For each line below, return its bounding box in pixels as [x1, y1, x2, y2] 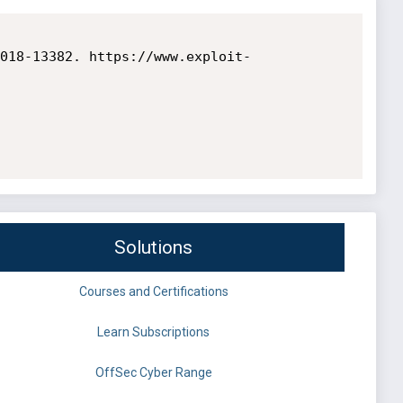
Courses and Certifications [78, 284, 228, 300]
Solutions [114, 237, 193, 259]
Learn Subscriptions [97, 325, 210, 340]
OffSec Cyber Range [94, 365, 212, 381]
